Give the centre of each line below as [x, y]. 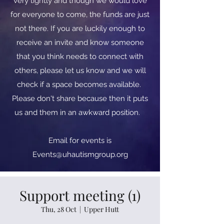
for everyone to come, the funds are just [80, 14]
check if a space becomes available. [80, 84]
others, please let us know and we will [80, 70]
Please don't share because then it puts [80, 98]
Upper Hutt [101, 209]
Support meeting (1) [80, 195]
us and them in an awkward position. [80, 112]
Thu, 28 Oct [59, 209]
